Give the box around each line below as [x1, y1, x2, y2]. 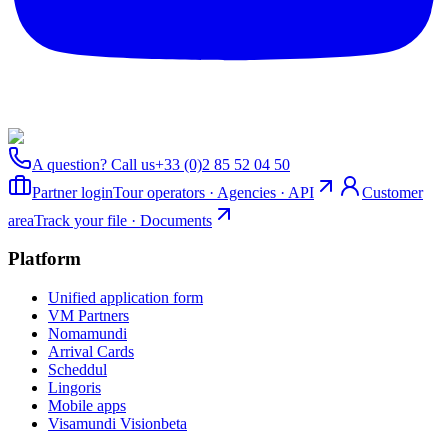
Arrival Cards [48, 343, 134, 361]
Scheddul [48, 361, 107, 379]
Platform [8, 248, 81, 270]
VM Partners [48, 307, 129, 325]
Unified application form [48, 289, 203, 307]
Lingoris [48, 379, 101, 397]
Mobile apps [48, 397, 126, 415]
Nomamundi [48, 325, 127, 343]
